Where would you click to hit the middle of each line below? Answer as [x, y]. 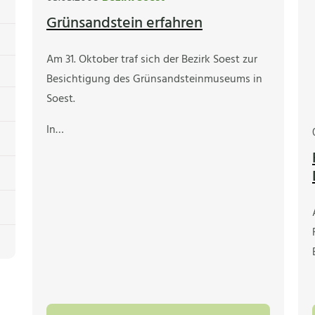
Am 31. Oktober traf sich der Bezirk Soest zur [152, 60]
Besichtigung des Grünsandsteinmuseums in [154, 80]
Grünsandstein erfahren [124, 24]
